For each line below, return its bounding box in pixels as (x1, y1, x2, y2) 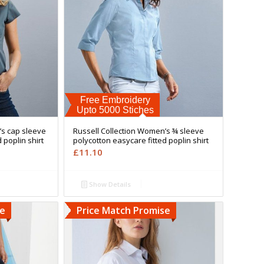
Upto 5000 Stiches (76, 104, 154, 115)
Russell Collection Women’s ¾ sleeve (72, 125, 204, 136)
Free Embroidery (80, 94, 150, 105)
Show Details (87, 179, 131, 189)
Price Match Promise (76, 203, 170, 217)
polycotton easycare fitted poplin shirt (72, 134, 209, 146)
